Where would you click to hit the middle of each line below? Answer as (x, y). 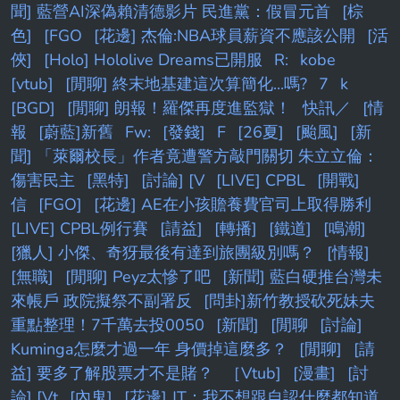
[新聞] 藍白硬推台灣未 (302, 276)
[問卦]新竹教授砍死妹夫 (289, 300)
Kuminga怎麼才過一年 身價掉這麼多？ (149, 349)
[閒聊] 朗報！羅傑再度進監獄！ (179, 108)
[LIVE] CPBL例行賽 (79, 228)
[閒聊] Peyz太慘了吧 (138, 276)
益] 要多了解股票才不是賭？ (112, 373)
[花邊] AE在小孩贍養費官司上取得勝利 (233, 204)
